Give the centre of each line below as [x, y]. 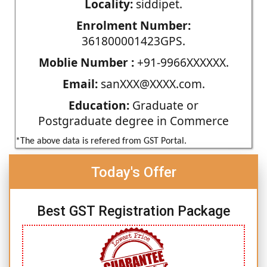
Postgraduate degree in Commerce [133, 120]
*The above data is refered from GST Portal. [101, 141]
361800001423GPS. [133, 41]
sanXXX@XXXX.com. [151, 83]
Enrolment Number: [133, 25]
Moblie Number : [86, 62]
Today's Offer [133, 172]
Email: [80, 83]
